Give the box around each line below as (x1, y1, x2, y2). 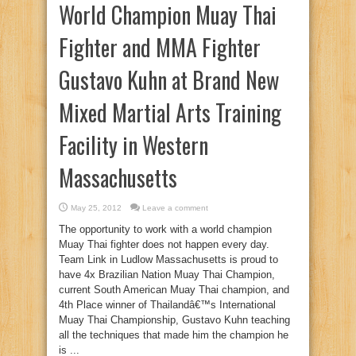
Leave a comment (142, 203, 208, 212)
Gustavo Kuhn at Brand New (59, 64, 279, 96)
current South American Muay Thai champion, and (59, 284, 289, 296)
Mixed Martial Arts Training (59, 96, 281, 129)
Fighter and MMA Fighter (59, 31, 261, 64)
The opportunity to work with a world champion (59, 223, 272, 235)
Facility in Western (59, 129, 208, 161)
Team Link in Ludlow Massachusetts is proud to (59, 253, 278, 265)
